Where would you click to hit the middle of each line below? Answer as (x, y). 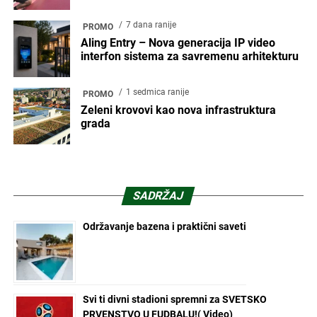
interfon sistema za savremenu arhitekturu (189, 56)
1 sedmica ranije (157, 92)
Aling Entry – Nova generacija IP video (178, 42)
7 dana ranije (151, 24)
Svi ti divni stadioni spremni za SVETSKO (174, 299)
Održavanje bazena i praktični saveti (164, 226)
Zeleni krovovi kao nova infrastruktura (178, 110)
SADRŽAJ (159, 195)
